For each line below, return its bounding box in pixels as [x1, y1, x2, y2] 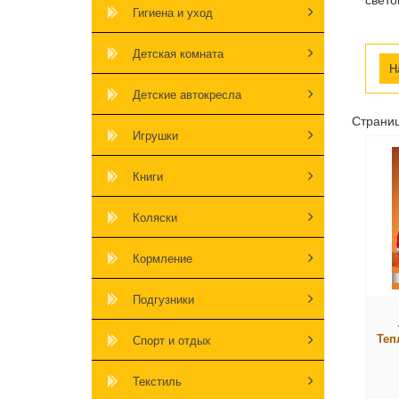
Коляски [133, 208, 177, 225]
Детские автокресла [133, 85, 241, 102]
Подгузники [133, 289, 194, 307]
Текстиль [133, 371, 182, 389]
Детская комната [133, 44, 224, 61]
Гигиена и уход [133, 3, 213, 20]
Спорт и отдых [133, 330, 211, 348]
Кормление [133, 248, 192, 266]
